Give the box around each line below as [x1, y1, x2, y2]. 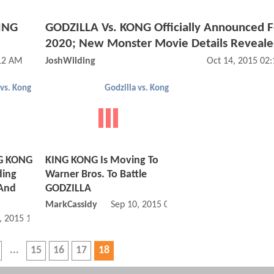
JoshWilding [45, 56, 95, 66]
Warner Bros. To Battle [45, 169, 147, 181]
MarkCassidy [45, 200, 97, 210]
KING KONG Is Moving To [45, 155, 158, 167]
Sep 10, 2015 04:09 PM [110, 200, 202, 210]
